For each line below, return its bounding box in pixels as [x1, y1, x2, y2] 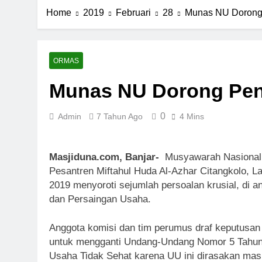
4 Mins [180, 112, 204, 122]
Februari [116, 8, 151, 18]
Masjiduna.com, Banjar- [49, 151, 165, 163]
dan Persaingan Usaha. [49, 193, 151, 205]
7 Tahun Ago [96, 112, 143, 122]
